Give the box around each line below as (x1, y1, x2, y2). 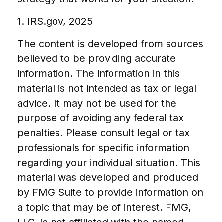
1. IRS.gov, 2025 (17, 15, 93, 27)
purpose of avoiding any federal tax (17, 111, 184, 124)
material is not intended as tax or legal (17, 82, 196, 94)
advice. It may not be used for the (17, 97, 176, 109)
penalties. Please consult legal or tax (17, 126, 190, 139)
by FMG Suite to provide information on (17, 186, 203, 198)
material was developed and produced (17, 171, 198, 183)
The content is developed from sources (17, 37, 203, 50)
